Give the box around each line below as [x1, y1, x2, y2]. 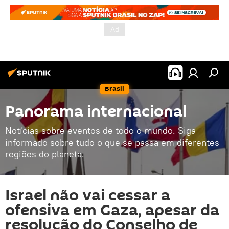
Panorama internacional [5, 101, 187, 123]
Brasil [105, 84, 124, 94]
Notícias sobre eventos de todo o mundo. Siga [5, 125, 196, 136]
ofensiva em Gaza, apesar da [5, 199, 219, 221]
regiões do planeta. [5, 148, 84, 160]
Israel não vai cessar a [5, 185, 170, 207]
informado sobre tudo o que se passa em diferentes [5, 136, 219, 148]
